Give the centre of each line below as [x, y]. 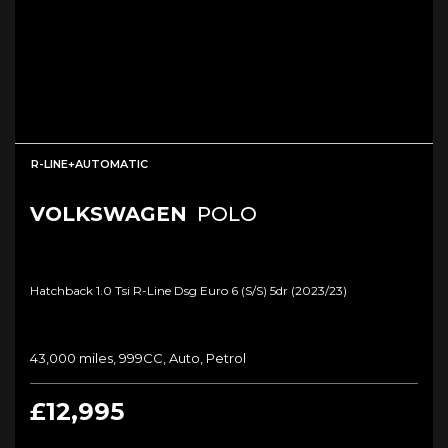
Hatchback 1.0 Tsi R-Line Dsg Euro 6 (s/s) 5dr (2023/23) [188, 290]
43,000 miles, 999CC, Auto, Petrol [138, 357]
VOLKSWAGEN [108, 213]
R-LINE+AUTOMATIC [89, 163]
